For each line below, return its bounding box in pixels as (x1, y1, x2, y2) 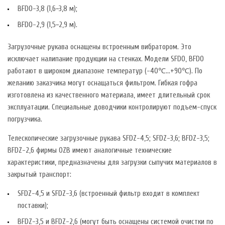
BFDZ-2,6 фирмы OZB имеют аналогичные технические (8, 146, 172, 155)
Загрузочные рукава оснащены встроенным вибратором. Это (8, 42, 191, 51)
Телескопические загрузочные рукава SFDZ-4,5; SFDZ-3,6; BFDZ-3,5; (8, 134, 209, 143)
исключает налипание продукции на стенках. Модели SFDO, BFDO (8, 54, 204, 63)
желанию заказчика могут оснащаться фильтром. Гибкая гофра (8, 78, 197, 87)
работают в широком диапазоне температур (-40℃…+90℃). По (8, 66, 202, 75)
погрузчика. (8, 115, 42, 124)
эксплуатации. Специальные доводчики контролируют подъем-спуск (8, 102, 216, 111)
